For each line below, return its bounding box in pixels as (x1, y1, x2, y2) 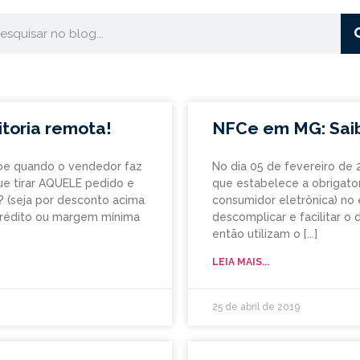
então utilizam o (212, 227, 301, 241)
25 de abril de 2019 (212, 301, 300, 313)
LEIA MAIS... (212, 256, 269, 268)
